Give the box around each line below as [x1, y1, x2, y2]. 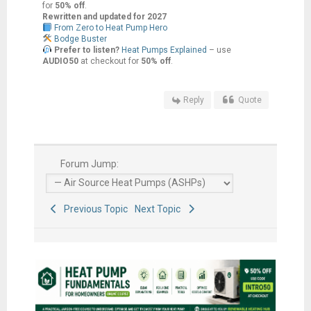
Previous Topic [60, 203, 128, 215]
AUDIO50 [42, 56, 78, 67]
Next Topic [135, 203, 185, 215]
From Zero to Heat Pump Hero [53, 23, 167, 33]
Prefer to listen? [53, 45, 119, 56]
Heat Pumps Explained [121, 45, 207, 56]
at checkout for [78, 56, 141, 67]
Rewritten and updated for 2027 [42, 12, 167, 22]
